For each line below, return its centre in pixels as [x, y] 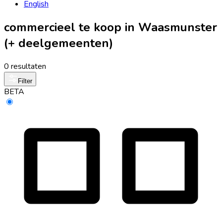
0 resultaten [25, 66]
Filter [25, 81]
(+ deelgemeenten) [58, 43]
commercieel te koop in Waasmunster [111, 27]
